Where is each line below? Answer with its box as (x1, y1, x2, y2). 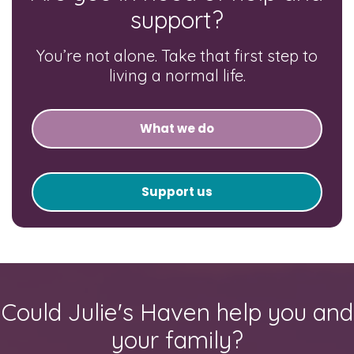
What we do (140, 119, 214, 137)
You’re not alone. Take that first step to (36, 45, 318, 66)
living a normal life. (108, 65, 246, 85)
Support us (141, 183, 213, 200)
